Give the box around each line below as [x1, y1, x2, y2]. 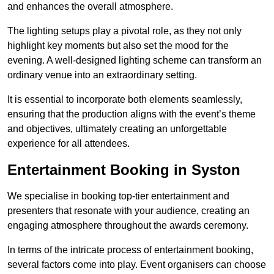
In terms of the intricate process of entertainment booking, [7, 245, 253, 256]
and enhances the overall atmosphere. [7, 1, 173, 12]
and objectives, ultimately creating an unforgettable [7, 124, 227, 135]
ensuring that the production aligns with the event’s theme [7, 109, 256, 120]
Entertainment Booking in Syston [7, 161, 240, 179]
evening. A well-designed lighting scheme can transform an [7, 55, 262, 66]
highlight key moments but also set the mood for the [7, 40, 229, 51]
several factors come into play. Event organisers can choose [7, 259, 266, 270]
